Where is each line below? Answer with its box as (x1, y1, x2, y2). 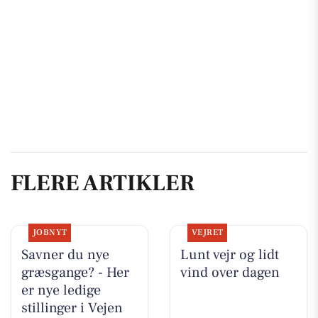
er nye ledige (21, 281, 101, 300)
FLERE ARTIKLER (11, 168, 194, 198)
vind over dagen (180, 263, 280, 283)
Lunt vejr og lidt (180, 246, 279, 265)
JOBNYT (32, 227, 67, 238)
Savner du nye (21, 246, 109, 265)
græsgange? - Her (21, 263, 129, 283)
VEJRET (191, 227, 224, 238)
